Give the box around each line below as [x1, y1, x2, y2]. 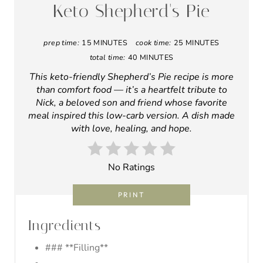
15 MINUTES [82, 37, 127, 48]
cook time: [136, 37, 171, 48]
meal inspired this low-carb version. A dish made [28, 109, 235, 122]
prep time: [43, 37, 80, 48]
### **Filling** [45, 241, 108, 254]
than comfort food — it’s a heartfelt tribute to [36, 83, 227, 96]
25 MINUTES [173, 37, 220, 48]
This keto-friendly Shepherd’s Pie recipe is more [29, 70, 234, 83]
